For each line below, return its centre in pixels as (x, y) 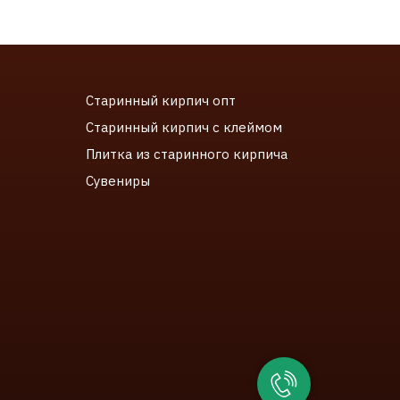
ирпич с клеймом (226, 128)
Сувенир (113, 181)
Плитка (111, 154)
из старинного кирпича (212, 154)
